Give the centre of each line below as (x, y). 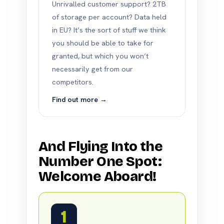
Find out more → (79, 99)
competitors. (73, 82)
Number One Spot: (100, 161)
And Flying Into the (101, 146)
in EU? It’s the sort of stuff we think (109, 30)
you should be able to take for (103, 43)
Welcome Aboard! (97, 176)
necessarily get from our (92, 69)
